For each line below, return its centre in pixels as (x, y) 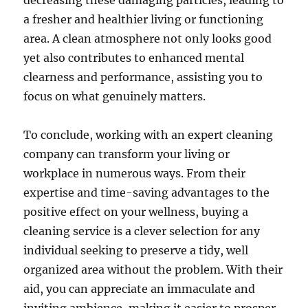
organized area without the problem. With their (153, 269)
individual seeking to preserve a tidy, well (136, 250)
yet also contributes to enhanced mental (134, 58)
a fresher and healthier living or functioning (144, 19)
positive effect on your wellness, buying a (136, 212)
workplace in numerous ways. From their (135, 173)
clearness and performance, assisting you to (143, 77)
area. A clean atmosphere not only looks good (148, 38)
